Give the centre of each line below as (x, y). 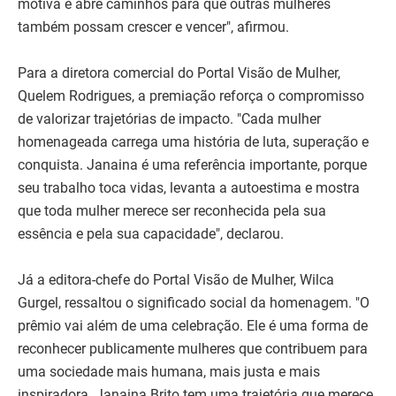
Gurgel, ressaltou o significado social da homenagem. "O (194, 303)
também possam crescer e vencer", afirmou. (153, 27)
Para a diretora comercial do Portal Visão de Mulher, (179, 73)
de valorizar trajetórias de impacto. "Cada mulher (169, 119)
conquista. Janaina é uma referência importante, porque (192, 165)
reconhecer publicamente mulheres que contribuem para (193, 349)
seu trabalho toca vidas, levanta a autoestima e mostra (189, 188)
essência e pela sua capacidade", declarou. (151, 234)
